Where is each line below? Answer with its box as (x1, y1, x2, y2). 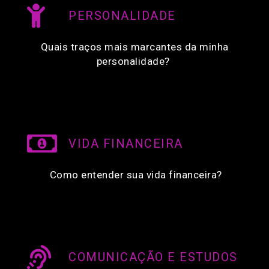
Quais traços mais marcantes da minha (40, 41, 229, 53)
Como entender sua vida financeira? (47, 169, 222, 181)
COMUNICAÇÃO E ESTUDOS (68, 250, 238, 265)
